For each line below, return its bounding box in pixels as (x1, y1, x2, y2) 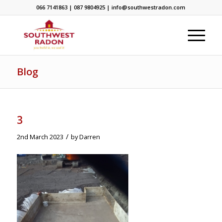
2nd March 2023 (16, 132, 63, 141)
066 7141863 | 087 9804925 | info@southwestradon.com (36, 3, 186, 11)
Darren (79, 132, 100, 141)
